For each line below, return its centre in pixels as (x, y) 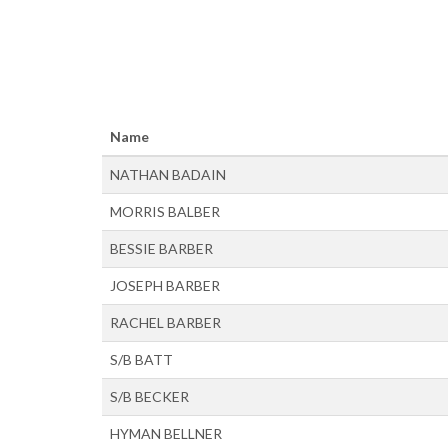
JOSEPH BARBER (165, 285)
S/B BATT (141, 359)
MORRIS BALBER (165, 211)
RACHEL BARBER (165, 322)
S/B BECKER (149, 396)
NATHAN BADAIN (168, 174)
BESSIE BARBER (161, 248)
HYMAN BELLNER (166, 433)
